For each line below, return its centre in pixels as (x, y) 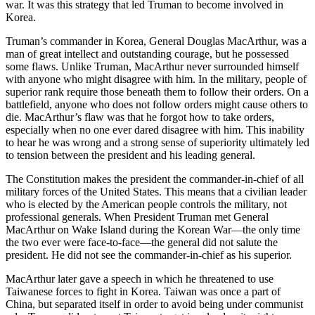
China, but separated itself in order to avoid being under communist (154, 304)
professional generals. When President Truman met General (137, 217)
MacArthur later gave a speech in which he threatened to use (140, 279)
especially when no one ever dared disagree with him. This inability (155, 130)
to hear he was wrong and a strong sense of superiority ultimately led (157, 143)
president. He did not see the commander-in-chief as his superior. (149, 255)
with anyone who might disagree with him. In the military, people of (156, 79)
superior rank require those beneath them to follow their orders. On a (157, 92)
